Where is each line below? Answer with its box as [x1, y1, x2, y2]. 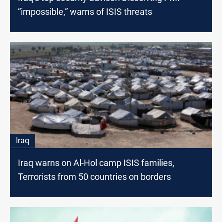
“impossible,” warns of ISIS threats [18, 6, 152, 17]
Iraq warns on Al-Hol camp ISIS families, [18, 157, 174, 168]
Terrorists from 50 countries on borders [18, 171, 171, 182]
